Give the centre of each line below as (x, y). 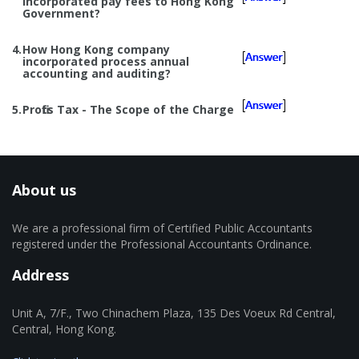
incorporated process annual (106, 61)
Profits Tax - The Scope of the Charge (128, 109)
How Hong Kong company (96, 49)
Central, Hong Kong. (64, 329)
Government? (61, 13)
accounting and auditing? (97, 73)
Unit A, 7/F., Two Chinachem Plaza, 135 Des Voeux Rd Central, (174, 313)
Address (40, 274)
